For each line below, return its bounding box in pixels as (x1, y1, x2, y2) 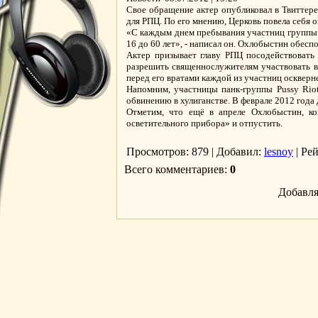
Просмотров (126, 146, 186, 158)
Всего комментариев (124, 163, 224, 175)
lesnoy (264, 146, 293, 158)
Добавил (216, 146, 258, 158)
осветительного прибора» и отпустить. (126, 118, 283, 128)
